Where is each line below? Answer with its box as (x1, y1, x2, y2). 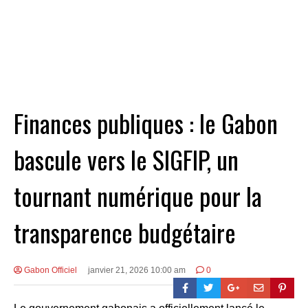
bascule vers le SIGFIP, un (14, 141, 239, 178)
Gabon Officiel (22, 265, 77, 276)
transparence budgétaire (14, 214, 236, 251)
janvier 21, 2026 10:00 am (87, 265, 186, 276)
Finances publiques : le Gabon (14, 104, 278, 142)
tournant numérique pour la (14, 177, 262, 214)
